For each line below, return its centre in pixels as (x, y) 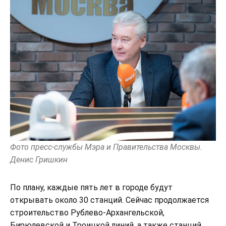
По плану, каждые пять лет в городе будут (91, 187)
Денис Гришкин (39, 159)
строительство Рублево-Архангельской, (87, 212)
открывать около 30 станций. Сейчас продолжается (109, 200)
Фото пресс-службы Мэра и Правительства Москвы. (106, 147)
